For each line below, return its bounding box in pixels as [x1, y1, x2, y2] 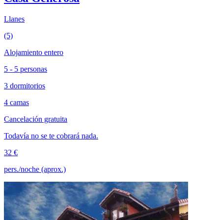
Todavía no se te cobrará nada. [4, 132, 98, 140]
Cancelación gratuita [4, 115, 67, 124]
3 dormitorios [4, 82, 45, 90]
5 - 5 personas [4, 65, 47, 74]
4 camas [4, 98, 29, 107]
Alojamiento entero [4, 48, 63, 57]
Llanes [4, 15, 25, 24]
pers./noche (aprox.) [4, 165, 66, 174]
